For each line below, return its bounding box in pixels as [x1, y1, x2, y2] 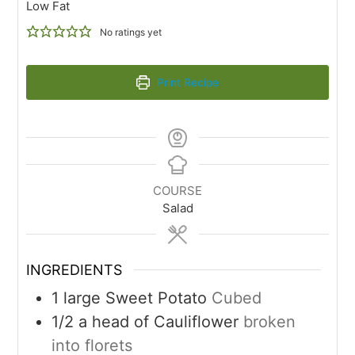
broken [243, 312, 296, 332]
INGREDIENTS [26, 261, 123, 279]
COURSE [153, 182, 202, 198]
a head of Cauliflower [78, 312, 239, 332]
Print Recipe [154, 75, 219, 89]
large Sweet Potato [63, 288, 208, 308]
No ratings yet [99, 25, 162, 38]
